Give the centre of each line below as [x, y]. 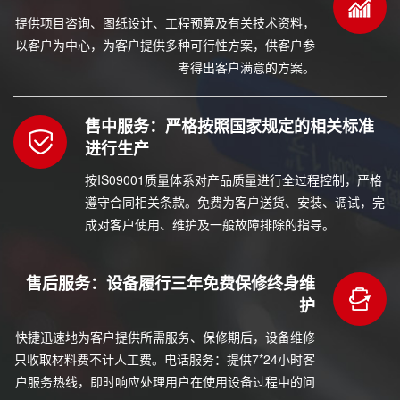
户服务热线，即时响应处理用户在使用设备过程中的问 [165, 381]
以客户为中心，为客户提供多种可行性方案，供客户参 [165, 44]
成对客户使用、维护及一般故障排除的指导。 [210, 224]
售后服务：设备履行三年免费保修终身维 [171, 283]
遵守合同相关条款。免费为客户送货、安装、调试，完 [235, 201]
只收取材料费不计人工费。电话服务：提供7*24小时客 [165, 358]
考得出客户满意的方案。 [246, 67]
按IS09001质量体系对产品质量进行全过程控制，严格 [233, 179]
